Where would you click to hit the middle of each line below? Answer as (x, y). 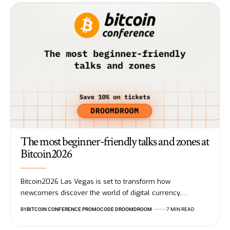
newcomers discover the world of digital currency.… (104, 193)
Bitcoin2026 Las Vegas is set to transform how (95, 181)
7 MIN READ (180, 209)
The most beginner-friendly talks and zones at (115, 141)
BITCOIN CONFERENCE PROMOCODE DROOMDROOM (89, 209)
